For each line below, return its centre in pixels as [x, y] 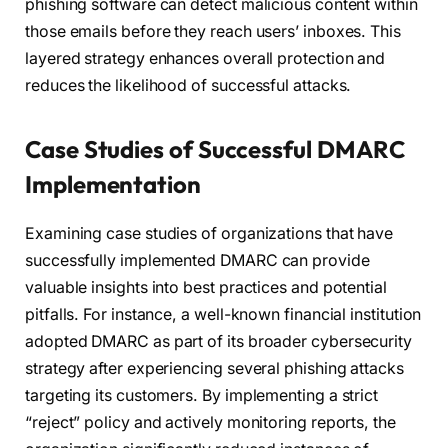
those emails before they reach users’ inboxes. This [213, 32]
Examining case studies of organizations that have [209, 233]
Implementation [113, 183]
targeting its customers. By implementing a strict [202, 395]
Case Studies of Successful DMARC [215, 148]
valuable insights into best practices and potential [206, 287]
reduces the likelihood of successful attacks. [188, 86]
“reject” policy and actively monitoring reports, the [210, 422]
